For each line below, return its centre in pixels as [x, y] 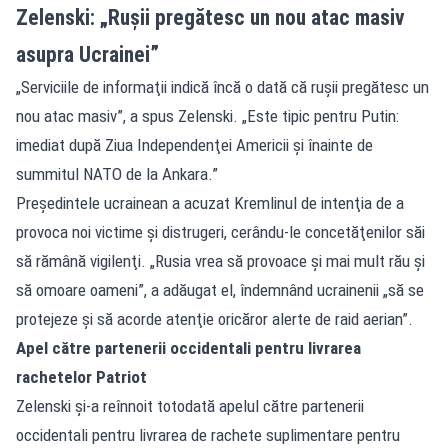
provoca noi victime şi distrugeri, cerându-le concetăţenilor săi [220, 231]
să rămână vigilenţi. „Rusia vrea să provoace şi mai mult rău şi [220, 260]
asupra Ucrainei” [87, 54]
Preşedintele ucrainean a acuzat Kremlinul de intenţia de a [210, 202]
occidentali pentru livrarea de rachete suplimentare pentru [208, 434]
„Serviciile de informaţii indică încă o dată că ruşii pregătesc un [222, 86]
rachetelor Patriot [81, 376]
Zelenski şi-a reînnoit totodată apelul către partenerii [190, 405]
